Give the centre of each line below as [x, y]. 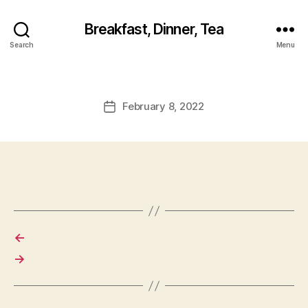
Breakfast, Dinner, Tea [154, 29]
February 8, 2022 [163, 106]
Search [22, 44]
